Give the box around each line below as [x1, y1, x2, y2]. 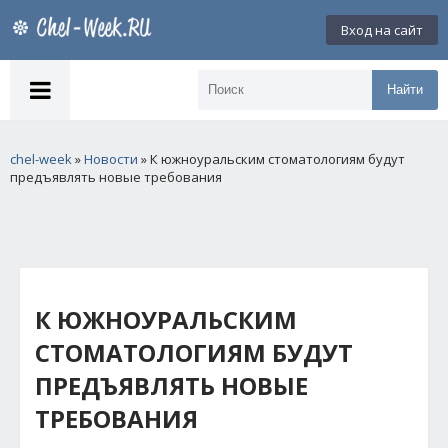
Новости [84, 150, 138, 168]
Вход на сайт [341, 21, 423, 39]
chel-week [10, 150, 72, 168]
